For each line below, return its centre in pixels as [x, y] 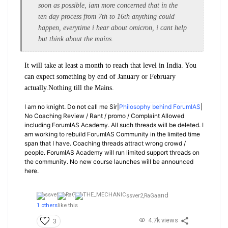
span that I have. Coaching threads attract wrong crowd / [105, 144]
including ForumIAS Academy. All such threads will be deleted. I [114, 125]
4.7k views [163, 220]
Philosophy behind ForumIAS [160, 107]
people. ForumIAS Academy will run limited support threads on [112, 153]
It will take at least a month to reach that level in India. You [110, 66]
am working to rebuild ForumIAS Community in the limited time [112, 134]
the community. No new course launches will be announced [109, 162]
